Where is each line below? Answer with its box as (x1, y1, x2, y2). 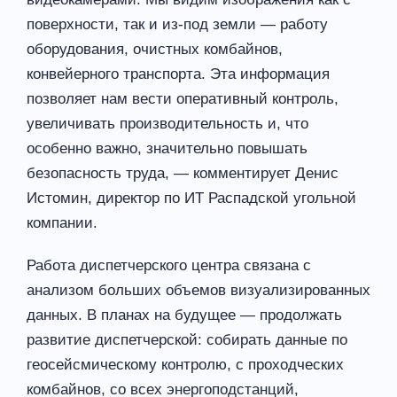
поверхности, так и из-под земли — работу (27, 15, 328, 33)
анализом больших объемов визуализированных (27, 281, 370, 299)
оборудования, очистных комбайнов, (27, 40, 283, 58)
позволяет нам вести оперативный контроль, (27, 90, 339, 107)
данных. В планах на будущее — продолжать (27, 306, 342, 323)
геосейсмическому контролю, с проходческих (27, 355, 344, 373)
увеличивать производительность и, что (27, 114, 308, 132)
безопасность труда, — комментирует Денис (27, 164, 339, 182)
